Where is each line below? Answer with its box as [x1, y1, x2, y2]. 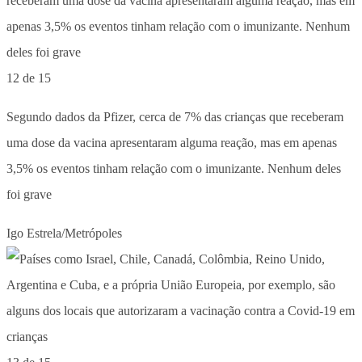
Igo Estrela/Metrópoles [6, 225, 122, 240]
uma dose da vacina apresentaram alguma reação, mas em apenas [6, 135, 337, 149]
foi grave [6, 187, 52, 201]
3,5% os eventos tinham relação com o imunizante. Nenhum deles [6, 161, 341, 175]
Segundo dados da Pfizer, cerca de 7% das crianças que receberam [6, 109, 343, 124]
